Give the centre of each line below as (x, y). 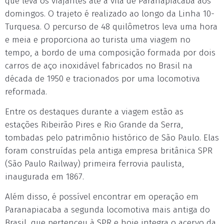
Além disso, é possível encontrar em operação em (102, 197)
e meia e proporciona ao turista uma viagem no (98, 40)
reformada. (26, 92)
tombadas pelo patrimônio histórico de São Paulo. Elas (112, 138)
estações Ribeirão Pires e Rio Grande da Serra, (94, 125)
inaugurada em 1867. (44, 177)
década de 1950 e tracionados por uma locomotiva (102, 79)
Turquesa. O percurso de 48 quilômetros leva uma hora (111, 27)
